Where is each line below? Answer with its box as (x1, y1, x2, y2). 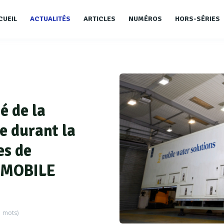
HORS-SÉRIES (175, 14, 220, 23)
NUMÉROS (128, 14, 162, 23)
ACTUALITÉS (30, 14, 70, 23)
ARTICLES (83, 14, 115, 23)
